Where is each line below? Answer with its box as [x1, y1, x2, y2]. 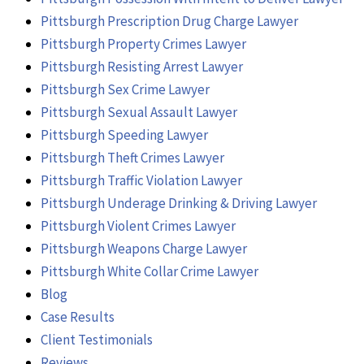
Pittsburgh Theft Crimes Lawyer [41, 148, 224, 167]
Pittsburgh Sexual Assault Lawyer [41, 102, 237, 121]
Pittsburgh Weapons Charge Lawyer [41, 239, 247, 258]
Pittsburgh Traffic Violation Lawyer [41, 171, 242, 189]
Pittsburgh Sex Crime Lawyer [41, 80, 210, 98]
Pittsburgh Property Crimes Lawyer [41, 34, 246, 53]
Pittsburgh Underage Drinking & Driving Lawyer [41, 193, 317, 212]
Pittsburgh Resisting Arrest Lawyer [41, 57, 243, 76]
